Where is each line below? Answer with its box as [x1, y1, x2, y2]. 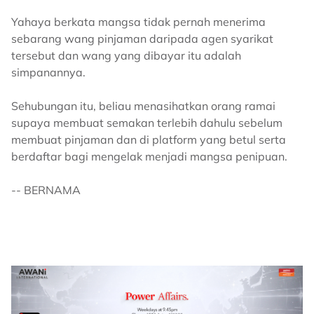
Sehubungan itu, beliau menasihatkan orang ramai [11, 99, 275, 114]
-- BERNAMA [11, 183, 81, 198]
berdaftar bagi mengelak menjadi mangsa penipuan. [11, 149, 287, 164]
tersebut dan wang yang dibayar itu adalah [11, 48, 241, 63]
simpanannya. [11, 65, 86, 80]
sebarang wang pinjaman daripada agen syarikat [11, 32, 273, 46]
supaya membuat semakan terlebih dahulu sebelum [11, 116, 282, 130]
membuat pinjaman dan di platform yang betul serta [11, 132, 286, 147]
